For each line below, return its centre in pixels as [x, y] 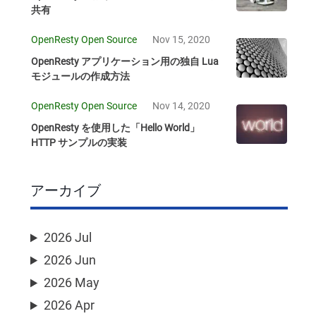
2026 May [72, 283]
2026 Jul [68, 238]
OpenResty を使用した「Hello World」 [115, 128]
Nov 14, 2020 [181, 106]
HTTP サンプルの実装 [79, 143]
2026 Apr [69, 305]
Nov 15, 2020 [181, 40]
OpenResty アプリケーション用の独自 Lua [125, 62]
